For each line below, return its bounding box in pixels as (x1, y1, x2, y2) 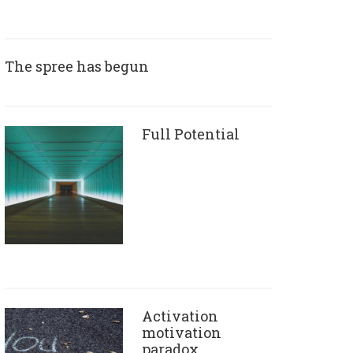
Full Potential (142, 124, 240, 143)
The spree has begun (5, 57, 149, 76)
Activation (142, 307, 218, 325)
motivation (142, 323, 221, 342)
